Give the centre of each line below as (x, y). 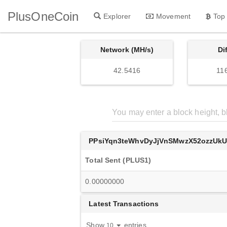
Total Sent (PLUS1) (118, 160)
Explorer (117, 16)
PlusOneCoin (43, 16)
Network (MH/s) (127, 50)
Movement (173, 16)
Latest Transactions (124, 204)
